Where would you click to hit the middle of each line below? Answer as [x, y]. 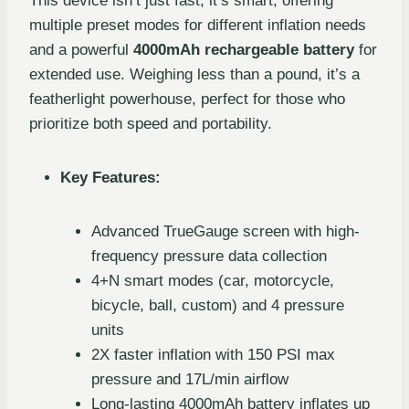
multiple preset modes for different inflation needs [198, 25]
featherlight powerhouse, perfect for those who [187, 99]
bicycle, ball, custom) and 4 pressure [218, 305]
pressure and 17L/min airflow [190, 379]
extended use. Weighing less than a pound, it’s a [194, 74]
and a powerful [81, 49]
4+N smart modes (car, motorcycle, [213, 280]
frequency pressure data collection [209, 256]
